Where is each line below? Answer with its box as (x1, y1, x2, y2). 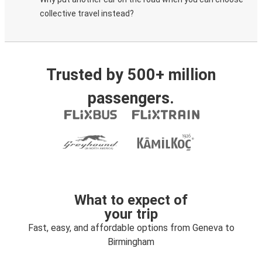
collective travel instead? (40, 9, 134, 18)
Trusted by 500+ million (46, 65, 216, 84)
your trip (104, 206, 158, 222)
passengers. (88, 89, 174, 108)
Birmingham (108, 236, 154, 247)
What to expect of (74, 192, 188, 208)
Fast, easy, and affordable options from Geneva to (27, 222, 235, 233)
